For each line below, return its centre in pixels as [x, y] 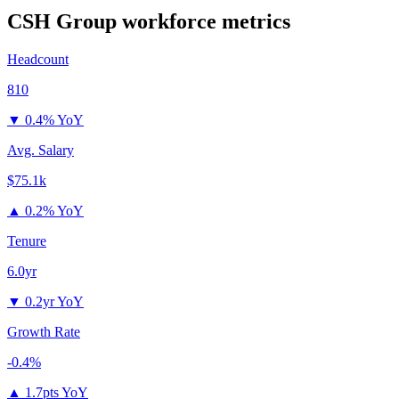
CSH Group [62, 22]
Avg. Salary [41, 151]
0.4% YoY [54, 120]
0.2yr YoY [54, 302]
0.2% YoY [54, 211]
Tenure [27, 241]
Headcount [38, 60]
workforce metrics [204, 22]
